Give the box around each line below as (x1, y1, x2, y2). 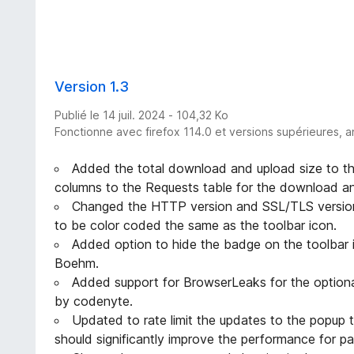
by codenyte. (55, 293, 134, 310)
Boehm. (55, 255, 100, 272)
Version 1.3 (55, 78, 130, 96)
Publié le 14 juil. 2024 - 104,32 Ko (55, 108, 229, 122)
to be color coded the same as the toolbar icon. (55, 217, 337, 234)
